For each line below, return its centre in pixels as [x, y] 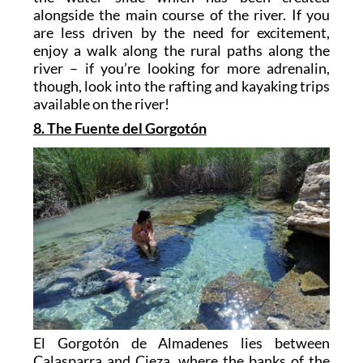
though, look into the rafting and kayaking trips [181, 86]
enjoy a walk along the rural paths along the [181, 51]
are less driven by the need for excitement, [181, 33]
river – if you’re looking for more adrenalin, [181, 68]
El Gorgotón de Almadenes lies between [181, 343]
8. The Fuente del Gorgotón [120, 128]
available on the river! [101, 104]
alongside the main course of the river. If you [181, 15]
